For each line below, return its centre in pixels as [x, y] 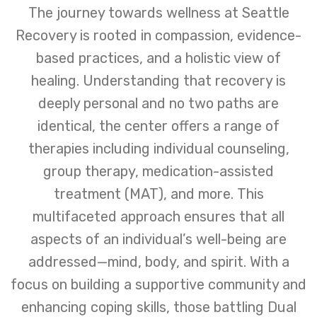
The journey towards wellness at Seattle [158, 13]
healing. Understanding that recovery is [158, 81]
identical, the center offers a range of [158, 126]
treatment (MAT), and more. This [158, 194]
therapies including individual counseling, [158, 149]
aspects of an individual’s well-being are [158, 240]
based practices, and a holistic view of [158, 58]
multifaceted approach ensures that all [158, 217]
